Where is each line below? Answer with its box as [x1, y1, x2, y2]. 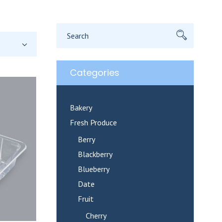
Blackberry [77, 149, 112, 159]
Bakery [69, 103, 92, 112]
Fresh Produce [69, 117, 117, 127]
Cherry [85, 211, 107, 221]
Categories [69, 66, 119, 79]
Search [55, 21, 90, 34]
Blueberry [77, 164, 110, 174]
